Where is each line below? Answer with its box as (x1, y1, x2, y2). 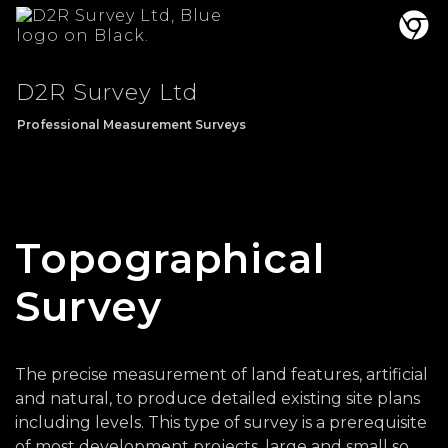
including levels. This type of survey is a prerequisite (15, 413, 427, 432)
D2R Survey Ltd (16, 79, 198, 106)
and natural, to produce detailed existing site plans (15, 389, 420, 408)
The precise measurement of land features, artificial (15, 365, 428, 384)
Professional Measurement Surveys (16, 117, 246, 132)
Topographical (15, 234, 325, 283)
